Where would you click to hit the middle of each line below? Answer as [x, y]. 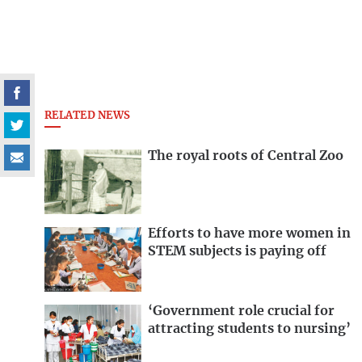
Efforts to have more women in [249, 234]
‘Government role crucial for [241, 311]
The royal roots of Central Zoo [246, 156]
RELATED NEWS [87, 116]
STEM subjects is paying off [237, 251]
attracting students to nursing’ [249, 328]
